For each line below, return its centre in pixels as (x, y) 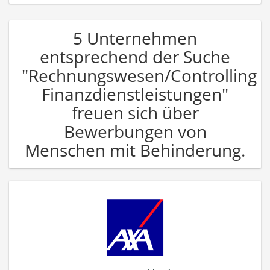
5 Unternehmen (135, 38)
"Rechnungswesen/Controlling (139, 75)
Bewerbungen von (135, 131)
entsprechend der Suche (135, 56)
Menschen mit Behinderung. (135, 150)
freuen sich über (135, 112)
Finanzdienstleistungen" (135, 94)
